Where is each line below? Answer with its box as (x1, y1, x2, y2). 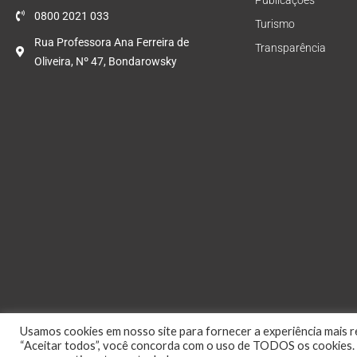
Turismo (255, 18, 295, 30)
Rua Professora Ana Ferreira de (33, 36, 189, 49)
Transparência (255, 41, 326, 54)
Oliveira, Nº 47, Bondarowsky (33, 55, 177, 69)
